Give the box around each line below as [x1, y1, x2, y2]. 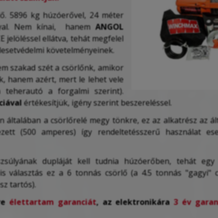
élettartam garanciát [9, 196, 96, 207]
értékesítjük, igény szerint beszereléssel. [22, 97, 172, 108]
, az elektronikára [96, 196, 174, 207]
